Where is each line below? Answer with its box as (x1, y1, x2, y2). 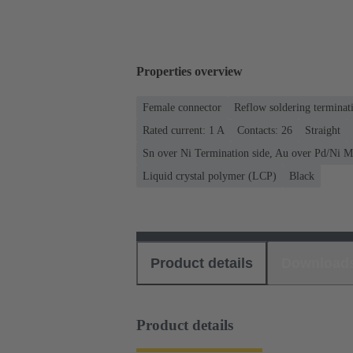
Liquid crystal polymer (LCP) (143, 169, 277, 182)
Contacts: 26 (237, 124, 292, 136)
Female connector (143, 101, 221, 113)
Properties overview (136, 65, 243, 79)
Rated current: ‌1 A (143, 124, 225, 136)
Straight (305, 124, 340, 136)
